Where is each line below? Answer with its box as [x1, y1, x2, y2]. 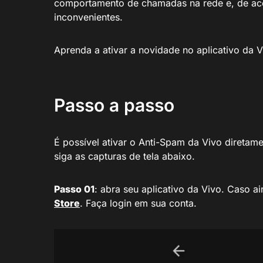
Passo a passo [54, 95, 174, 116]
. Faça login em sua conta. [80, 197, 197, 210]
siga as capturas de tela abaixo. [54, 150, 195, 163]
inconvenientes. [54, 11, 123, 23]
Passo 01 [54, 183, 95, 195]
